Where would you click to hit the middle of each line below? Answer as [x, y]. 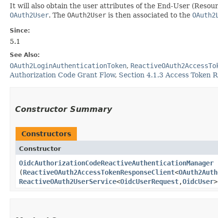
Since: [20, 30]
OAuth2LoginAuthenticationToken [68, 65]
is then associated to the [149, 15]
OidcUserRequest [149, 181]
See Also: [25, 55]
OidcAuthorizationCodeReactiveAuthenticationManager [116, 163]
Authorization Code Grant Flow [62, 75]
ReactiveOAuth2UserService [68, 181]
